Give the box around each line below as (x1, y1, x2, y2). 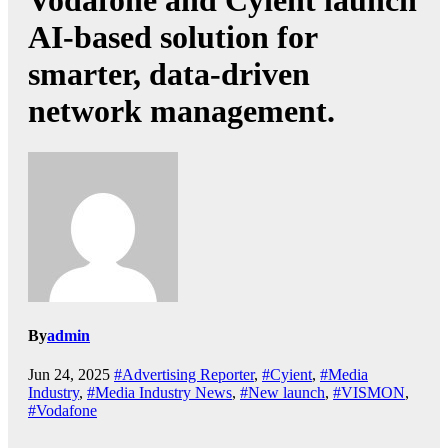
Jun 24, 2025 (28, 366, 110, 384)
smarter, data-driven (28, 56, 310, 93)
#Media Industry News (87, 384, 232, 402)
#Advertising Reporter (114, 366, 254, 384)
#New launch (240, 384, 325, 402)
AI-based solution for (28, 19, 317, 56)
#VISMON (333, 384, 405, 402)
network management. (28, 93, 335, 130)
